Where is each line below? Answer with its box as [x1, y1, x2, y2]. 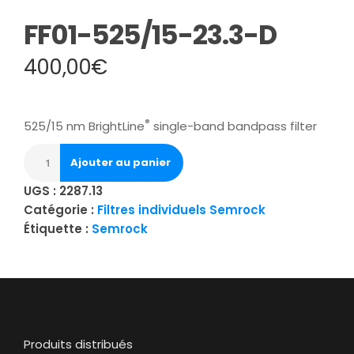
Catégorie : [24, 201, 97, 218]
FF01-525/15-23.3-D [24, 16, 277, 54]
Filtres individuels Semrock [97, 201, 265, 218]
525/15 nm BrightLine [24, 118, 145, 134]
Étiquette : [24, 220, 92, 237]
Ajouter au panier [70, 155, 171, 170]
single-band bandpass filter [150, 118, 317, 134]
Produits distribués [24, 336, 133, 352]
